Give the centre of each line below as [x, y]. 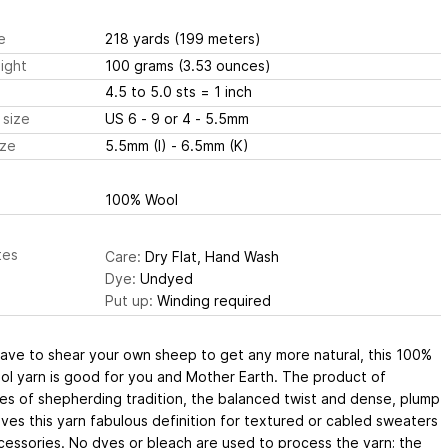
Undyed [164, 278]
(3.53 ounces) [224, 65]
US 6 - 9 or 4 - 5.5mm [206, 118]
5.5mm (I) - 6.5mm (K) [176, 145]
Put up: [128, 300]
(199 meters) [217, 39]
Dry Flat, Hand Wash [209, 256]
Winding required [211, 300]
